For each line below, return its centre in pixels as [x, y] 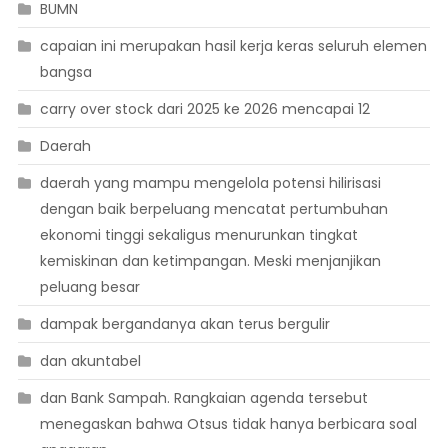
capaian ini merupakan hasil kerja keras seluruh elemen [233, 46]
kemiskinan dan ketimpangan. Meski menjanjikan [210, 261]
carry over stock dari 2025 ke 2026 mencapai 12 [204, 109]
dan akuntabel [90, 361]
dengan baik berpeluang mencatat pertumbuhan [213, 209]
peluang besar [89, 287]
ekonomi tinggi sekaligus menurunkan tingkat [198, 235]
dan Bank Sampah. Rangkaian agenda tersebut [203, 398]
